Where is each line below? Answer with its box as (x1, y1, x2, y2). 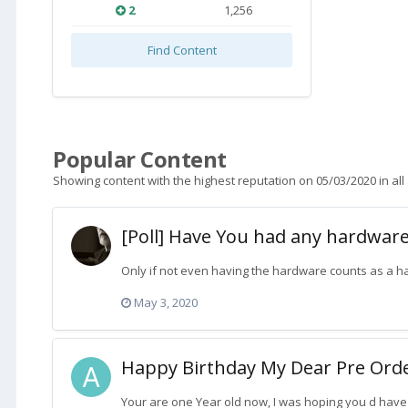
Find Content (147, 42, 217, 58)
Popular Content (53, 144, 227, 174)
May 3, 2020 (134, 294, 198, 311)
